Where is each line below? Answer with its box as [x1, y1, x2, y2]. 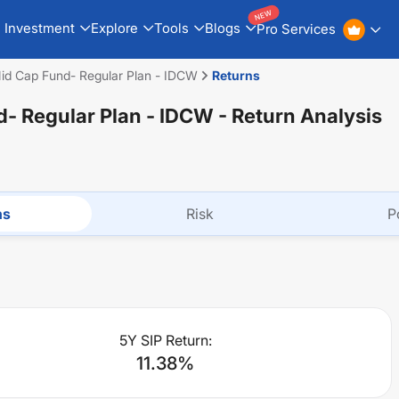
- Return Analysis [214, 104, 382, 127]
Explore [90, 19, 138, 37]
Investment [4, 19, 75, 37]
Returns [212, 68, 260, 83]
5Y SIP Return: [118, 331, 212, 349]
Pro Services [256, 20, 336, 37]
